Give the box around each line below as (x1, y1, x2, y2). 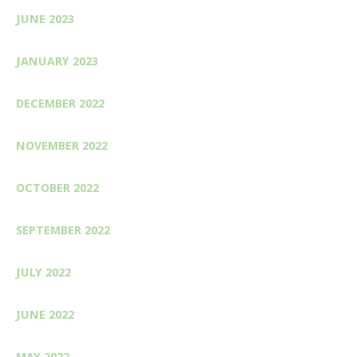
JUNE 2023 (16, 11, 74, 26)
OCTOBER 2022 (16, 180, 99, 195)
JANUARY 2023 (16, 53, 98, 69)
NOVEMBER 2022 (16, 138, 108, 153)
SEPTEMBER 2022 (16, 222, 110, 237)
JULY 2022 (16, 265, 71, 280)
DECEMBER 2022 (16, 96, 104, 111)
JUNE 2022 (16, 307, 74, 322)
